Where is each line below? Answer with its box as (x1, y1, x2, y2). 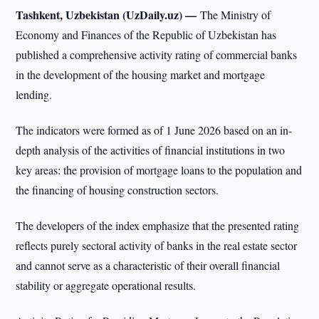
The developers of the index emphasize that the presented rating (16, 218, 300, 233)
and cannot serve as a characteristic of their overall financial (16, 258, 281, 273)
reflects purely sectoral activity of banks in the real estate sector (16, 238, 298, 253)
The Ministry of (200, 7, 271, 22)
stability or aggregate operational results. (16, 278, 197, 293)
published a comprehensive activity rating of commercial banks (16, 47, 298, 62)
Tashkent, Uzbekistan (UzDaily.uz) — (16, 6, 201, 23)
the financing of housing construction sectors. (16, 182, 219, 197)
